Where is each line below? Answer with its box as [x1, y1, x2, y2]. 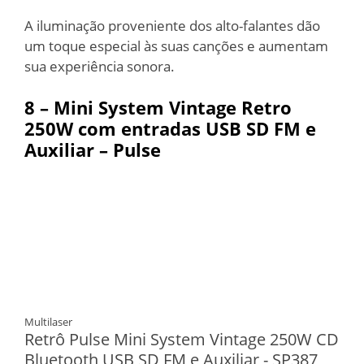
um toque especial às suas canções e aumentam [24, 36, 328, 55]
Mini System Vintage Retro [54, 95, 292, 119]
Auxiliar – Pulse [24, 137, 161, 162]
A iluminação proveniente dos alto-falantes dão [24, 15, 320, 35]
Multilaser [24, 314, 72, 329]
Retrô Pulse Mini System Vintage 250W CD [24, 328, 339, 350]
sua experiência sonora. [24, 56, 175, 76]
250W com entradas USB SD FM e [24, 116, 316, 141]
